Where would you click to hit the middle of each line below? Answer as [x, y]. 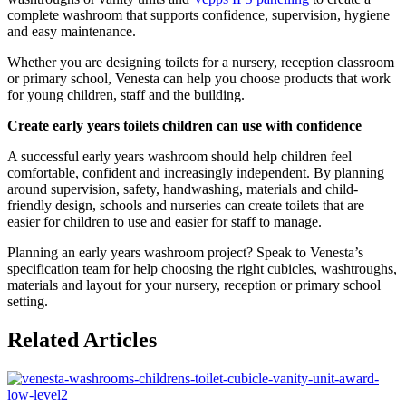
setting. [28, 302]
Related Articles [82, 340]
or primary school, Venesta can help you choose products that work [199, 79]
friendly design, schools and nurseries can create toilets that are [186, 206]
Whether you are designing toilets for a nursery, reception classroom [201, 63]
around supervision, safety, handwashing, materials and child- [183, 189]
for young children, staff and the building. [126, 95]
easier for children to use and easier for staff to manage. [164, 222]
